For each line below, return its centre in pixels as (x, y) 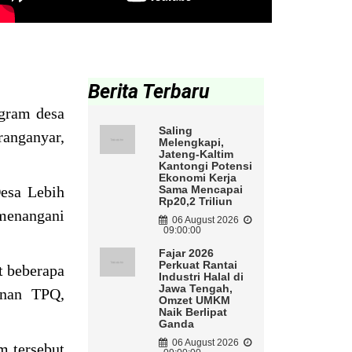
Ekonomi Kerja (197, 178)
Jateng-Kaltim (196, 154)
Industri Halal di (201, 277)
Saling (175, 131)
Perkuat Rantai (198, 265)
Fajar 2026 (186, 253)
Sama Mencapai (200, 190)
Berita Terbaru (149, 92)
